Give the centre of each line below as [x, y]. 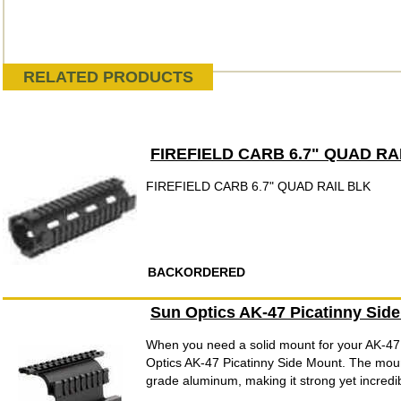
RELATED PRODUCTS [108, 77]
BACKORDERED [196, 272]
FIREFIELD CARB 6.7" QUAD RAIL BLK [258, 186]
